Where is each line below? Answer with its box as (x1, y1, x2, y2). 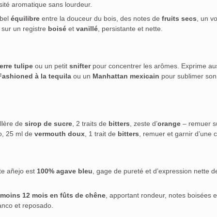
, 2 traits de (72, 120, 108, 128)
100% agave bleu (37, 167, 93, 175)
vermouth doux (34, 130, 85, 138)
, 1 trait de (85, 130, 118, 138)
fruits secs (162, 15, 197, 23)
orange (157, 120, 181, 128)
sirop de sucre (25, 120, 72, 128)
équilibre (11, 15, 40, 23)
